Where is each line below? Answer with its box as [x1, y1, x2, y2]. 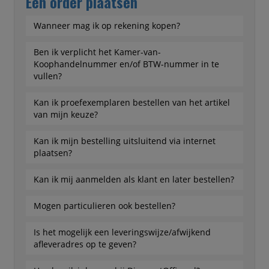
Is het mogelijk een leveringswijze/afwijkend [33, 226, 211, 238]
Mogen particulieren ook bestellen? [33, 200, 175, 211]
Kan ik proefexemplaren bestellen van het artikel [33, 97, 230, 108]
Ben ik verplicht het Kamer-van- [33, 46, 161, 58]
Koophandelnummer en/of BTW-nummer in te [33, 58, 219, 70]
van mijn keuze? [33, 109, 98, 120]
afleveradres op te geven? [33, 238, 136, 250]
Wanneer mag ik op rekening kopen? [33, 20, 180, 31]
